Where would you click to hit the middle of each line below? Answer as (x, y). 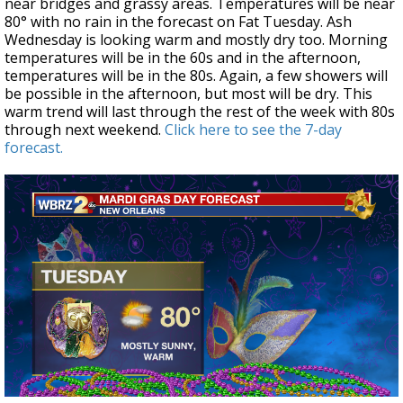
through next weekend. (85, 130)
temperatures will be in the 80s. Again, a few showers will (196, 76)
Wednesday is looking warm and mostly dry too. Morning (196, 40)
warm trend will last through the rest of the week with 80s (200, 112)
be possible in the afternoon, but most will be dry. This (188, 94)
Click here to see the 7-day (253, 130)
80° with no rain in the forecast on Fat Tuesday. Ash (178, 22)
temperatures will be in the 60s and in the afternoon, (183, 58)
